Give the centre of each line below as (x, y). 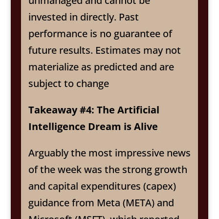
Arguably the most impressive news (109, 153)
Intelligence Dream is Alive (93, 126)
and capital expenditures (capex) (102, 186)
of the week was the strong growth (108, 169)
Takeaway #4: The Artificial (94, 109)
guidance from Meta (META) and (101, 202)
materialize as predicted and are (101, 66)
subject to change (68, 83)
